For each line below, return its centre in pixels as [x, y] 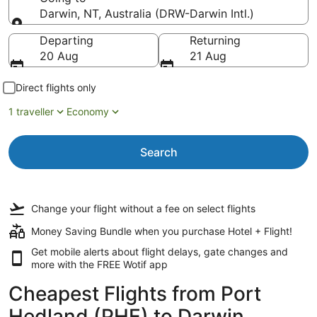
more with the [64, 264]
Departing [67, 40]
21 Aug [208, 56]
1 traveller [31, 111]
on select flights [218, 208]
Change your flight [75, 208]
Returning [215, 40]
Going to [63, 32]
